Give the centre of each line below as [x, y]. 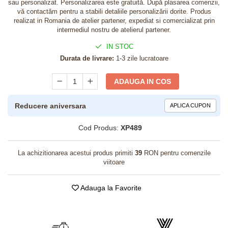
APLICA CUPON [190, 105]
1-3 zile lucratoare [141, 58]
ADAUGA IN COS [143, 81]
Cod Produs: [98, 128]
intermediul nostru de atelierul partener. [114, 30]
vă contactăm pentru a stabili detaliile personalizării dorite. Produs [114, 11]
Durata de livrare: [87, 58]
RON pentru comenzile [176, 153]
